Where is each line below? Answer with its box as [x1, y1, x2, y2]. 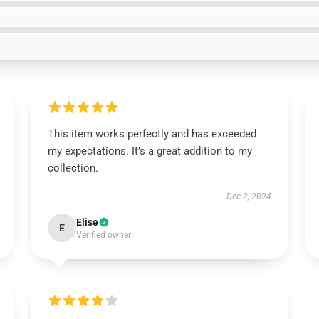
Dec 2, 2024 [226, 192, 272, 202]
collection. [47, 162, 98, 174]
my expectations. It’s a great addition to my [47, 145, 252, 157]
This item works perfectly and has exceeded [47, 127, 256, 140]
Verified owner [75, 230, 131, 240]
